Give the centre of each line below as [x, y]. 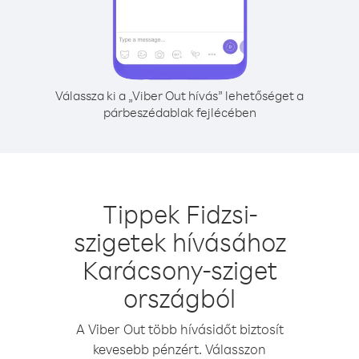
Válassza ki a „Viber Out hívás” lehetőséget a [179, 95]
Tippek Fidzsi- [179, 214]
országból [179, 298]
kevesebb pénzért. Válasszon [179, 349]
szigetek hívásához [179, 242]
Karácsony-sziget [179, 270]
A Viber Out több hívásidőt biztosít [179, 329]
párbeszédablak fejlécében [179, 112]
